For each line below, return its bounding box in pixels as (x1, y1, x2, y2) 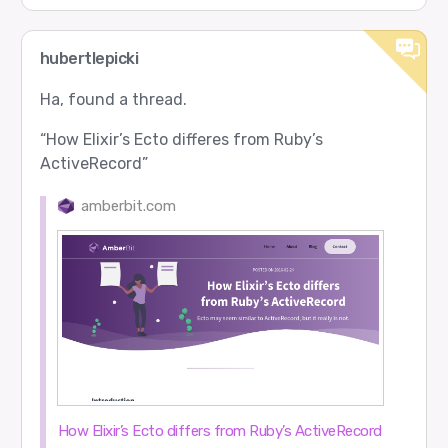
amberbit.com (81, 196, 177, 215)
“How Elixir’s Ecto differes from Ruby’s (39, 129, 323, 149)
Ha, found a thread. (39, 89, 187, 109)
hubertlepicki (39, 48, 139, 68)
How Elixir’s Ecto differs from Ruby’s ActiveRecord (57, 421, 382, 440)
